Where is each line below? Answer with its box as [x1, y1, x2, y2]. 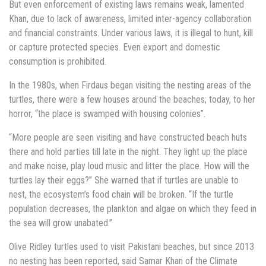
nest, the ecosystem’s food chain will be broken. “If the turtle [9, 189, 233, 201]
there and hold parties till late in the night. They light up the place [9, 146, 248, 158]
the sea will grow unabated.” [9, 217, 112, 229]
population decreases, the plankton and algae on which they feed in [9, 203, 256, 215]
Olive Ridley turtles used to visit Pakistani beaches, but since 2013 [9, 241, 254, 253]
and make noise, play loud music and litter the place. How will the [9, 160, 249, 172]
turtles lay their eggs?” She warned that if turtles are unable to [9, 175, 239, 186]
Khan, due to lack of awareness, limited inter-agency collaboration [9, 13, 252, 25]
